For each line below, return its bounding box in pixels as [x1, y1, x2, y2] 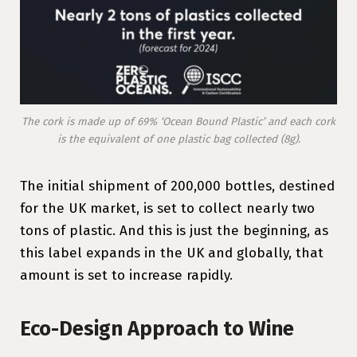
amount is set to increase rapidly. [20, 266, 233, 284]
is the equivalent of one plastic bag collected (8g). [57, 132, 300, 147]
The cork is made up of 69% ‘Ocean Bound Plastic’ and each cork [22, 115, 335, 129]
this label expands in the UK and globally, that [20, 244, 324, 261]
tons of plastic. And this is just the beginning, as [20, 222, 328, 239]
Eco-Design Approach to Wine [20, 316, 294, 342]
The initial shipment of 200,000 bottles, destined [20, 177, 335, 194]
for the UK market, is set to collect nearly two [20, 199, 315, 217]
